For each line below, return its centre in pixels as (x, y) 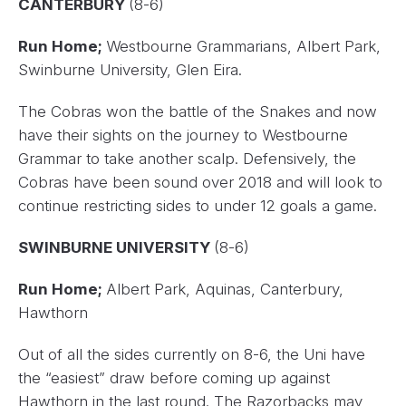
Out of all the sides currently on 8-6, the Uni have (192, 355)
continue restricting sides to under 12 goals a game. (198, 206)
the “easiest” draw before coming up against (174, 378)
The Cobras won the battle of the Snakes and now (198, 112)
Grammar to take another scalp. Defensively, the (187, 159)
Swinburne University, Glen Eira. (130, 70)
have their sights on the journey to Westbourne (183, 135)
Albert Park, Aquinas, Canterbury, (225, 290)
